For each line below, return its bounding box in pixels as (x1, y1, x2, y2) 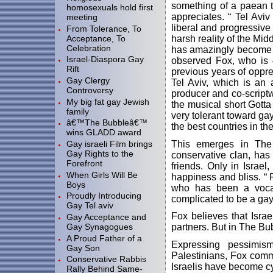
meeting (66, 12, 97, 23)
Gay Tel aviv (66, 200, 113, 211)
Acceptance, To (66, 33, 126, 43)
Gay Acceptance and (66, 212, 146, 222)
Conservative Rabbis (66, 254, 146, 264)
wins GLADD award (66, 127, 141, 138)
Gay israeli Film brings (66, 139, 152, 149)
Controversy (66, 85, 113, 96)
